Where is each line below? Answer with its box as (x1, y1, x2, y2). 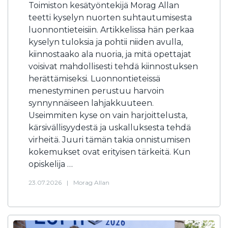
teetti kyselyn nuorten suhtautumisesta (28, 13, 192, 22)
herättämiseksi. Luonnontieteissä (28, 74, 160, 83)
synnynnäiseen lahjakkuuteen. (28, 98, 154, 108)
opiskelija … (28, 159, 73, 169)
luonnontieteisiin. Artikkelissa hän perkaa (28, 25, 194, 35)
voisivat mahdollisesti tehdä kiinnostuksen (28, 62, 198, 71)
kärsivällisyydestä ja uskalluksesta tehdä (28, 123, 191, 132)
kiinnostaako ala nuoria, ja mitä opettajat (28, 49, 191, 59)
